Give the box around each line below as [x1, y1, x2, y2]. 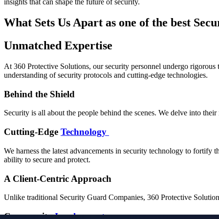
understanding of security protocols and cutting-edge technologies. [4, 70, 208, 79]
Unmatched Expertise [4, 39, 112, 52]
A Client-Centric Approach [4, 173, 111, 184]
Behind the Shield [4, 88, 75, 99]
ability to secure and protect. [4, 155, 90, 164]
